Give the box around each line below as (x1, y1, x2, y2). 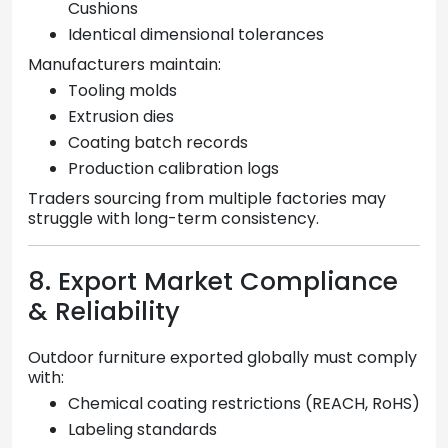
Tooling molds (68, 79, 177, 103)
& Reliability (28, 294, 180, 330)
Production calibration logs (68, 157, 279, 181)
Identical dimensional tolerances (68, 23, 324, 47)
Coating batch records (68, 131, 248, 155)
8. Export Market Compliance (28, 264, 398, 300)
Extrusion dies (68, 105, 174, 129)
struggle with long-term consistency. (28, 207, 319, 231)
